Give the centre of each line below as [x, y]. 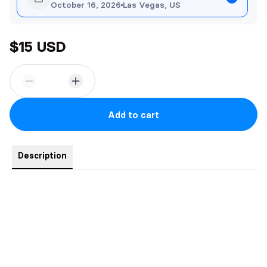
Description [42, 156]
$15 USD [38, 47]
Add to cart [133, 114]
